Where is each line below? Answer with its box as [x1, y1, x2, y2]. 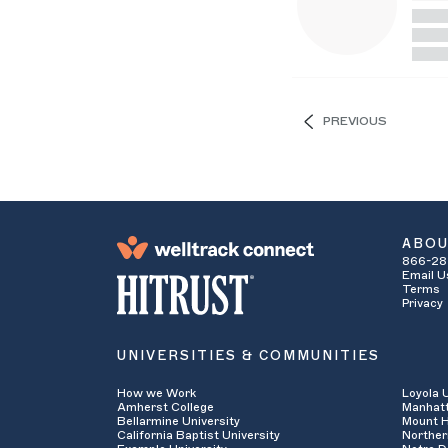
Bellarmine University [117, 414, 240, 427]
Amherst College [117, 400, 214, 413]
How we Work [117, 386, 196, 399]
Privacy [402, 297, 443, 310]
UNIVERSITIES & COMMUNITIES [117, 349, 380, 363]
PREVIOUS [322, 114, 387, 127]
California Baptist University [117, 428, 280, 441]
